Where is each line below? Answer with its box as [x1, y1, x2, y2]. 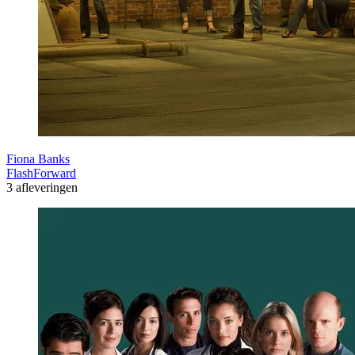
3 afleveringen [6, 181, 78, 195]
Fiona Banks [6, 152, 70, 166]
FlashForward [6, 166, 76, 181]
